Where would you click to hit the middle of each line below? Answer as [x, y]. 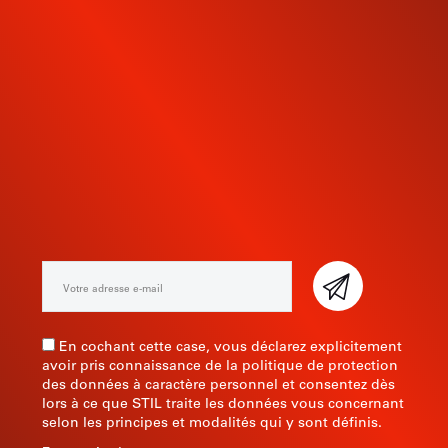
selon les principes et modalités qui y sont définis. [212, 423]
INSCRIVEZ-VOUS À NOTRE [224, 180]
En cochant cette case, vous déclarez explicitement [230, 347]
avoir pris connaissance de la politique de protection [220, 366]
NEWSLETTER [224, 213]
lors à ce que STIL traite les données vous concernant [223, 404]
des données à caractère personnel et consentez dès [218, 385]
